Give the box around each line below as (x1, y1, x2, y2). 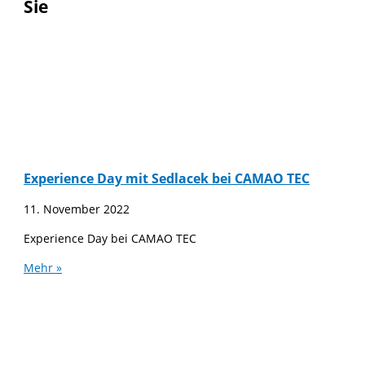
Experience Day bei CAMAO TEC (24, 231, 197, 247)
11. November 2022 (24, 201, 130, 218)
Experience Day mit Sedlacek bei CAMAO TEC (24, 169, 310, 188)
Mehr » (24, 259, 63, 275)
